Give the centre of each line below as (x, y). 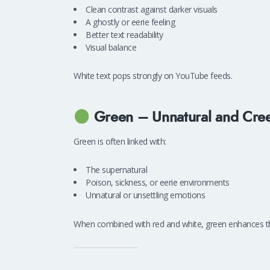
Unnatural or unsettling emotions (145, 195)
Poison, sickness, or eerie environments (158, 183)
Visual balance (111, 47)
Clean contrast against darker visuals (152, 9)
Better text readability (124, 34)
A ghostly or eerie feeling (130, 22)
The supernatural (116, 170)
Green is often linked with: (120, 141)
